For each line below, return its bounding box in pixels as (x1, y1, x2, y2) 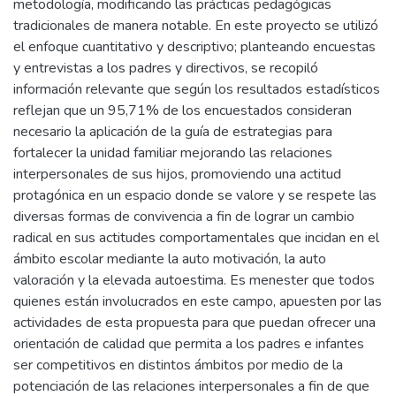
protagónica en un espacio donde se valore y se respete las (13, 186, 377, 205)
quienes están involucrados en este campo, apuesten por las (13, 292, 382, 311)
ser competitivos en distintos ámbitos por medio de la (13, 355, 343, 375)
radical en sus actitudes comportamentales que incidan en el (13, 228, 379, 247)
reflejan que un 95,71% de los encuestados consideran (13, 101, 352, 120)
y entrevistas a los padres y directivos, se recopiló (13, 58, 318, 78)
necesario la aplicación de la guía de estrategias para (13, 122, 332, 141)
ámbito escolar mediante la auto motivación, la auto (13, 249, 326, 269)
